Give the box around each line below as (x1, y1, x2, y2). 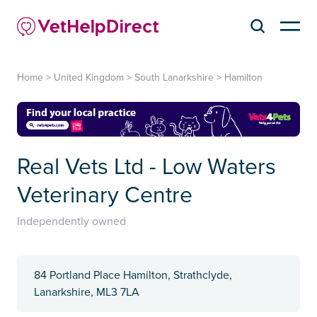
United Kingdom (54, 71, 124, 83)
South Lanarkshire (134, 71, 214, 83)
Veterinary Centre (17, 182, 192, 210)
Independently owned (17, 214, 126, 229)
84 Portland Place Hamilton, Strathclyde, (34, 268, 232, 283)
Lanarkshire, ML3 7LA (34, 285, 139, 300)
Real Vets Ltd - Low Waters (17, 154, 276, 182)
